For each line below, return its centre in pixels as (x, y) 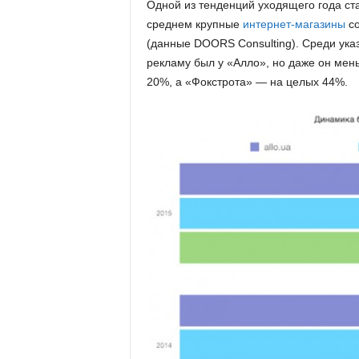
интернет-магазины (294, 24)
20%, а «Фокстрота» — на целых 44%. (247, 82)
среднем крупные (194, 24)
